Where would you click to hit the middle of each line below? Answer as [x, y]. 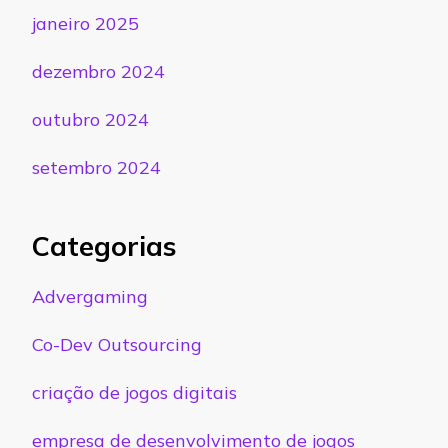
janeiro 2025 [85, 24]
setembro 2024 [96, 168]
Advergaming [90, 296]
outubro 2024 [90, 120]
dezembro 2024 [98, 72]
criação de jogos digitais [134, 392]
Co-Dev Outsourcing [117, 344]
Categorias [104, 246]
